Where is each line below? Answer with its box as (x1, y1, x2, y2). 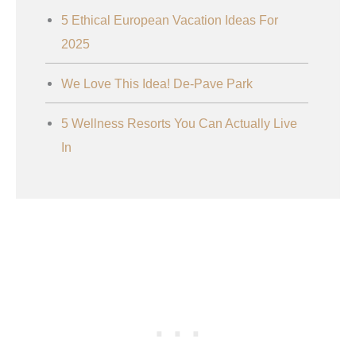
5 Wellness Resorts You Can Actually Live (61, 116, 297, 131)
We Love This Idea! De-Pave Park (61, 76, 253, 91)
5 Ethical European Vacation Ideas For (61, 13, 278, 28)
